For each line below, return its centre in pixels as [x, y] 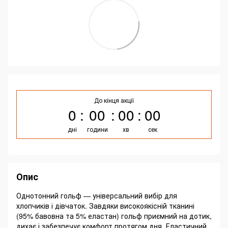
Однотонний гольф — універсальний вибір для [97, 195]
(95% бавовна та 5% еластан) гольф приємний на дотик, [114, 216]
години [97, 129]
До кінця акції [114, 100]
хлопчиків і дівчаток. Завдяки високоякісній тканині [105, 206]
